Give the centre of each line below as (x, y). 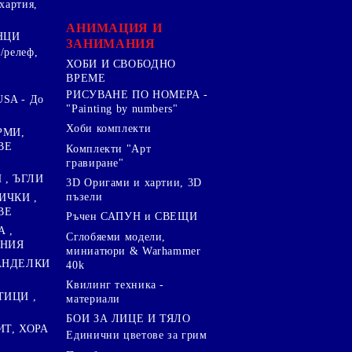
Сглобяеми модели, (116, 236)
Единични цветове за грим (137, 335)
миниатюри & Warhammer (134, 251)
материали (93, 299)
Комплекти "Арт (109, 148)
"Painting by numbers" (122, 109)
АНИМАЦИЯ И (114, 27)
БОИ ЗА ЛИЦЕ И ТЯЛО (128, 319)
